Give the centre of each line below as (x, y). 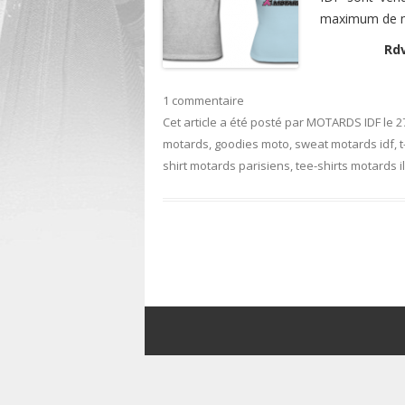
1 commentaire (203, 100)
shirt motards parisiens (226, 165)
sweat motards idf (344, 144)
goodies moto (252, 144)
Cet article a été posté (222, 122)
